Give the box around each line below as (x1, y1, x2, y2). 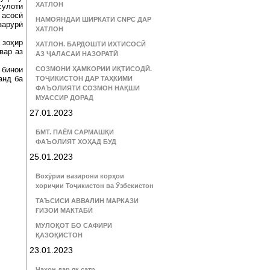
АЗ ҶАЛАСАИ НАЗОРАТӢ (36, 50, 118, 57)
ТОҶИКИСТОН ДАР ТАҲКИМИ (36, 75, 133, 82)
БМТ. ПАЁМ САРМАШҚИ (36, 128, 114, 136)
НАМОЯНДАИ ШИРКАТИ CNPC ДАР (36, 16, 151, 23)
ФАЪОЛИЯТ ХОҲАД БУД (36, 138, 116, 145)
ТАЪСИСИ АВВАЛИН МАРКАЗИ (36, 197, 139, 204)
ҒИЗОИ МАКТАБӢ (36, 207, 93, 214)
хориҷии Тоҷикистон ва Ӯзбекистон (36, 182, 154, 189)
